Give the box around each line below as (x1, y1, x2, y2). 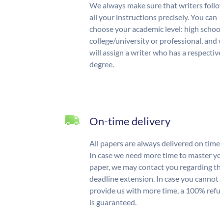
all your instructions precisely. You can (89, 12, 217, 22)
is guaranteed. (89, 197, 137, 207)
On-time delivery (89, 114, 170, 128)
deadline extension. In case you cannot (89, 174, 219, 184)
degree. (89, 59, 114, 69)
